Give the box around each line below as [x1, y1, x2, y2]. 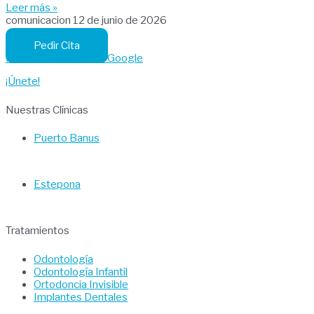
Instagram [55, 52, 105, 65]
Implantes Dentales [34, 290, 128, 303]
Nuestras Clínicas [6, 103, 88, 116]
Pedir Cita [34, 39, 80, 53]
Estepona [34, 178, 81, 191]
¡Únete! [6, 75, 40, 88]
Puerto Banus [34, 132, 100, 145]
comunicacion [6, 14, 73, 27]
